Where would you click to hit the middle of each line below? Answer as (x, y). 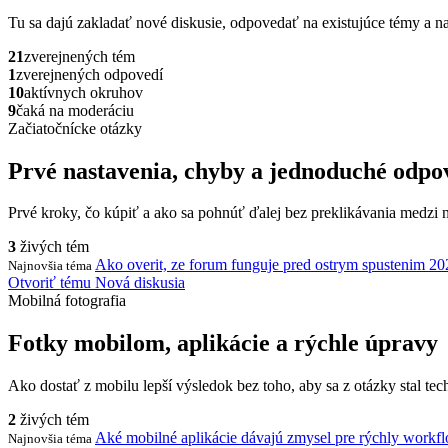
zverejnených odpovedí (89, 74)
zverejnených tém (79, 56)
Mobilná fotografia (67, 301)
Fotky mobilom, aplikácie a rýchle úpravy (223, 343)
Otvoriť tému (51, 283)
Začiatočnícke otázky (75, 128)
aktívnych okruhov (83, 92)
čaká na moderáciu (75, 110)
